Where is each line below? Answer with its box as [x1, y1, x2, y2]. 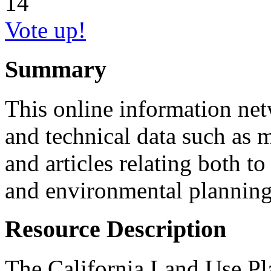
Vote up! [5, 17, 86, 44]
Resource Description [5, 215, 226, 243]
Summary [5, 56, 106, 83]
